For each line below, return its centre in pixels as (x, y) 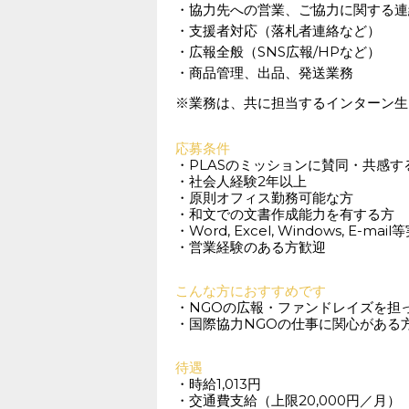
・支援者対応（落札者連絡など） (278, 31)
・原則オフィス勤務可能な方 (264, 198)
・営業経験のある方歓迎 (251, 247)
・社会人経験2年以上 (241, 181)
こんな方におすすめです (251, 291)
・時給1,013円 (218, 384)
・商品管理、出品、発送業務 (264, 73)
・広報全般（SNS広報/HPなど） (278, 52)
